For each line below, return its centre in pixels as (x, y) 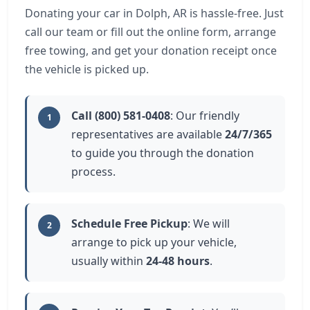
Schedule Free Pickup (129, 224)
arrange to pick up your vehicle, (154, 242)
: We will (209, 224)
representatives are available (148, 134)
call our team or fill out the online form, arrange (151, 32)
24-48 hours (178, 261)
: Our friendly (205, 116)
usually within (109, 261)
